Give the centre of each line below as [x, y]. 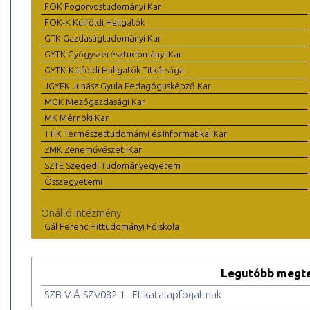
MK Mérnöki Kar [76, 118]
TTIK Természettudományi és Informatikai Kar [136, 134]
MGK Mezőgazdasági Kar [95, 102]
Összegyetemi [73, 182]
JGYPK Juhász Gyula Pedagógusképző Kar [128, 86]
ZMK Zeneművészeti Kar [93, 150]
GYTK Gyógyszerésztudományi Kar [113, 54]
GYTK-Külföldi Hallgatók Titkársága [114, 70]
